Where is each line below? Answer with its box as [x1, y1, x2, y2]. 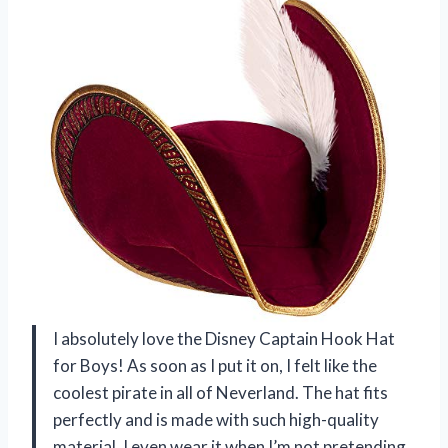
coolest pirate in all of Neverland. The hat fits [53, 382, 388, 404]
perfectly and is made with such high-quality [53, 409, 379, 431]
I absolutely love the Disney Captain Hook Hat [53, 328, 395, 350]
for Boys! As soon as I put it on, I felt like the [53, 355, 377, 377]
